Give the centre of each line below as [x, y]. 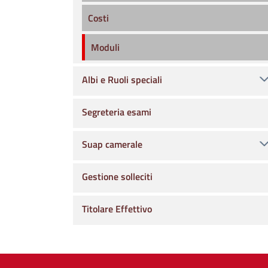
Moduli [105, 47]
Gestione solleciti [117, 176]
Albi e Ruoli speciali [122, 80]
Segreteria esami [117, 112]
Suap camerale [112, 144]
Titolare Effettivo [117, 209]
